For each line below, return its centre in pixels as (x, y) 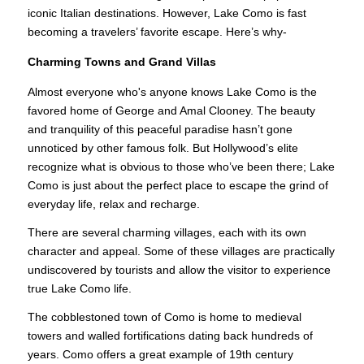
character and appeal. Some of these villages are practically (181, 251)
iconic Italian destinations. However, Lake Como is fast (167, 13)
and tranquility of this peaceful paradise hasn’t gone (160, 130)
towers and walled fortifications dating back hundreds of (170, 335)
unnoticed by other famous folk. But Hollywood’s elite (162, 148)
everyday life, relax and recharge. (113, 204)
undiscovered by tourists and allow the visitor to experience (179, 269)
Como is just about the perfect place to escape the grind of (178, 186)
